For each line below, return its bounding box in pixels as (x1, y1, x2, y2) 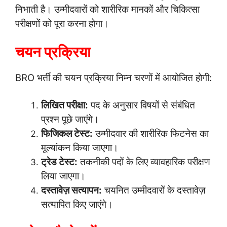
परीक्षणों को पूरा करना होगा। (15, 17, 109, 29)
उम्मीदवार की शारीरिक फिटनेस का (93, 127, 209, 139)
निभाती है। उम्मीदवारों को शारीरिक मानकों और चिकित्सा (15, 3, 200, 15)
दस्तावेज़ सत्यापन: (41, 184, 102, 196)
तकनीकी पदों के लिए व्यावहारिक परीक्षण (78, 156, 210, 168)
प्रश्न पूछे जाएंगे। (41, 113, 99, 125)
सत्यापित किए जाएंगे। (41, 198, 113, 210)
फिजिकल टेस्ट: (41, 127, 93, 139)
